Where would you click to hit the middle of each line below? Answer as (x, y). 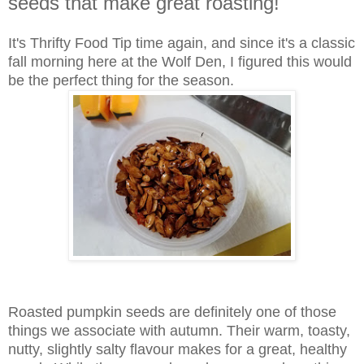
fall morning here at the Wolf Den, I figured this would (180, 61)
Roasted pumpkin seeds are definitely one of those (172, 312)
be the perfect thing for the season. (121, 80)
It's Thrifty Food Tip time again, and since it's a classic (182, 43)
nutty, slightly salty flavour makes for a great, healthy (178, 349)
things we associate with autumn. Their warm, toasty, (179, 330)
